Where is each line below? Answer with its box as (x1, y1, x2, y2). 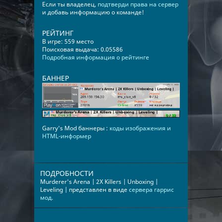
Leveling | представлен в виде (40, 185, 129, 194)
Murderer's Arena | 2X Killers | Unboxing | (40, 177, 158, 186)
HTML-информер (42, 132, 91, 141)
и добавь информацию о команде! (42, 8, 144, 16)
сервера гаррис (129, 185, 174, 194)
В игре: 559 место (42, 37, 94, 46)
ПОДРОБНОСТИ (40, 168, 94, 178)
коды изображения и (110, 124, 171, 133)
